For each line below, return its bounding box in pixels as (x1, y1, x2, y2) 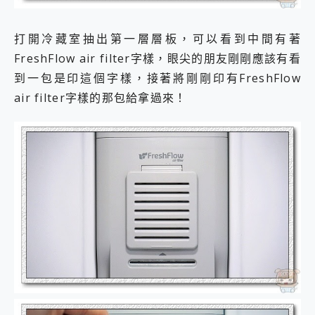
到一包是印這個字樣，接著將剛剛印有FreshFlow (14, 70, 301, 86)
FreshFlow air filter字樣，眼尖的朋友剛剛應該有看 (14, 50, 301, 66)
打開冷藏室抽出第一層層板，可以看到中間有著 (14, 30, 301, 46)
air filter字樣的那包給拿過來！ (14, 89, 187, 105)
